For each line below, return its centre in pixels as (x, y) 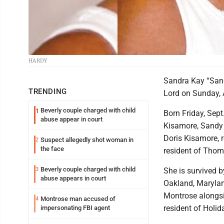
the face (52, 149)
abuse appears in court (73, 178)
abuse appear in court (71, 119)
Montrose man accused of (78, 199)
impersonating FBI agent (75, 208)
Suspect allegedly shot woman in (87, 140)
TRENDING (48, 91)
